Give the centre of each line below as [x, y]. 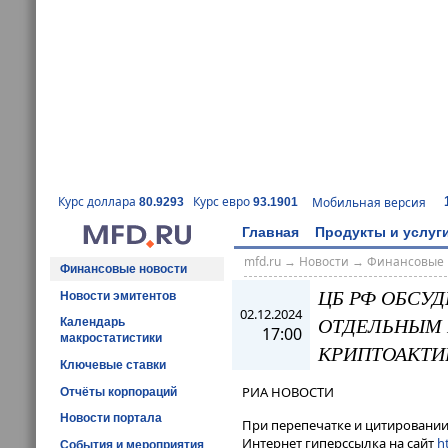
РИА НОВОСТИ [288, 392]
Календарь [92, 322]
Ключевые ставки [113, 364]
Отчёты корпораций [118, 391]
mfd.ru [262, 262]
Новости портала [111, 418]
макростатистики [111, 338]
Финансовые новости [123, 268]
